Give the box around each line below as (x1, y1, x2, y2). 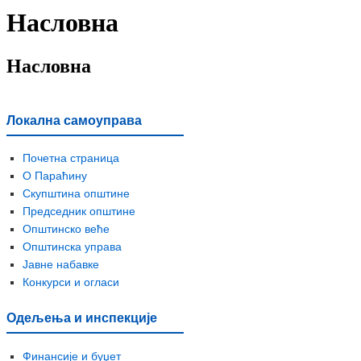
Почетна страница (23, 151, 119, 165)
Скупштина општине (23, 187, 130, 201)
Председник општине (23, 205, 135, 218)
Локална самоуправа (6, 112, 142, 127)
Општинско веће (23, 222, 110, 236)
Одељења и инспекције (6, 310, 157, 326)
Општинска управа (23, 240, 122, 254)
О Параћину (23, 169, 87, 183)
